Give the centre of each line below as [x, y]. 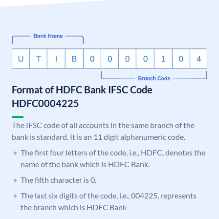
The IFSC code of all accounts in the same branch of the [103, 125]
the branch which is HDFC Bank [74, 207]
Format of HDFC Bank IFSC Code [82, 90]
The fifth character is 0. [58, 180]
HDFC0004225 [45, 103]
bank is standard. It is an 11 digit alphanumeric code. [99, 137]
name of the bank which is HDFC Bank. [85, 164]
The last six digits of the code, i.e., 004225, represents [109, 196]
